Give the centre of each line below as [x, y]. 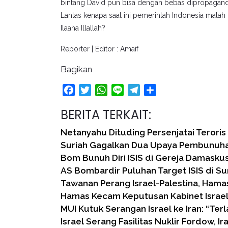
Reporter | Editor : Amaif [99, 49]
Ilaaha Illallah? [83, 28]
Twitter [104, 90]
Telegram [158, 90]
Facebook [94, 90]
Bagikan [76, 69]
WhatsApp [128, 90]
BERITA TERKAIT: [106, 115]
